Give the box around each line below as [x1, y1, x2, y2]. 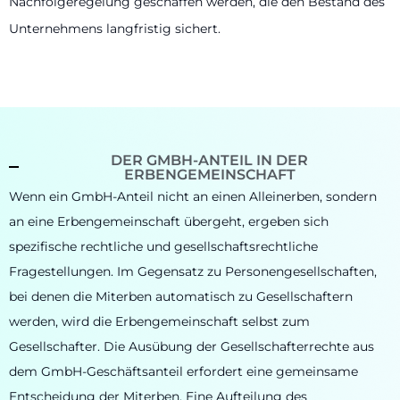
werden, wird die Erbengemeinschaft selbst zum [9, 312, 310, 329]
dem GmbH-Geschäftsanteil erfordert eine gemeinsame [9, 362, 358, 379]
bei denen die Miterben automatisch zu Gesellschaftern [9, 287, 353, 304]
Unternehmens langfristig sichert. [9, 21, 221, 37]
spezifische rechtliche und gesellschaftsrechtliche [9, 237, 318, 254]
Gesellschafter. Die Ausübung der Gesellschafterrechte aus [9, 337, 374, 354]
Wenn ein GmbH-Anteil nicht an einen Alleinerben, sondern [9, 187, 377, 204]
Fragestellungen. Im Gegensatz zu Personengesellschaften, [9, 262, 377, 279]
